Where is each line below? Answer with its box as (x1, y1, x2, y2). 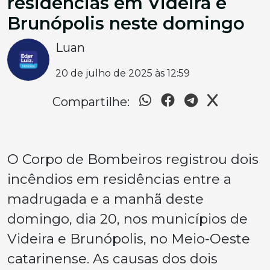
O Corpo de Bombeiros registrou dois (7, 150, 259, 168)
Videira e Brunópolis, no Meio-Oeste (7, 230, 250, 247)
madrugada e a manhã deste (7, 190, 204, 207)
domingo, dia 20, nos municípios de (7, 210, 248, 227)
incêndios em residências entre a (7, 170, 231, 187)
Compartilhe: (52, 94, 130, 109)
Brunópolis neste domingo (7, 12, 245, 34)
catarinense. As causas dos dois (7, 250, 218, 267)
